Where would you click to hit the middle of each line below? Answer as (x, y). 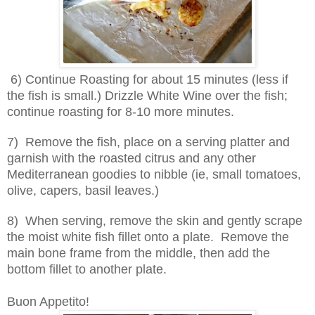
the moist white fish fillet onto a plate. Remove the (148, 237)
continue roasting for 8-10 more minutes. (121, 111)
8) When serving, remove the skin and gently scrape (155, 220)
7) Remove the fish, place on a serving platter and (148, 142)
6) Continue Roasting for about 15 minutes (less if (148, 79)
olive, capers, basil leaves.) (83, 190)
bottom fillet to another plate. (87, 269)
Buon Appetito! (48, 301)
